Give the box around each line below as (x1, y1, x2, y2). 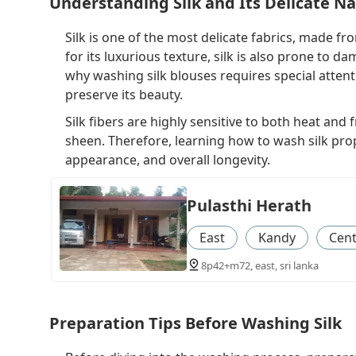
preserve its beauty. (65, 86, 183, 104)
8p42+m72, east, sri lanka (200, 258, 319, 273)
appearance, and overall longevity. (65, 151, 270, 169)
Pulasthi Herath (186, 195, 311, 217)
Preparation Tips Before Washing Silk (49, 311, 342, 334)
